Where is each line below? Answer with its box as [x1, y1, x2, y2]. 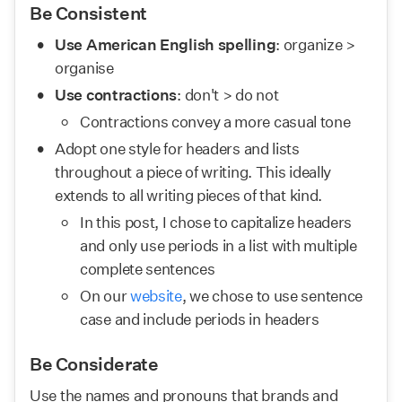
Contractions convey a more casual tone [80, 112, 351, 131]
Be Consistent [30, 3, 147, 24]
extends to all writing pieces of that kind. [55, 186, 323, 205]
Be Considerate [30, 354, 159, 375]
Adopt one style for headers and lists [55, 139, 300, 158]
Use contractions [55, 85, 178, 104]
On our [80, 286, 130, 305]
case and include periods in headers [80, 310, 319, 328]
